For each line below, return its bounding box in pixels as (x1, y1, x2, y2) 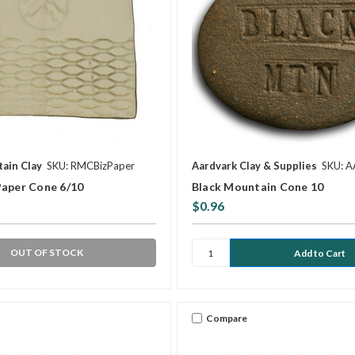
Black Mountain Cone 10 (191, 180, 324, 194)
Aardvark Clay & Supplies (191, 159, 317, 173)
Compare (205, 311, 247, 324)
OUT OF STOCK (10, 246, 83, 259)
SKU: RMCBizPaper (47, 159, 135, 173)
